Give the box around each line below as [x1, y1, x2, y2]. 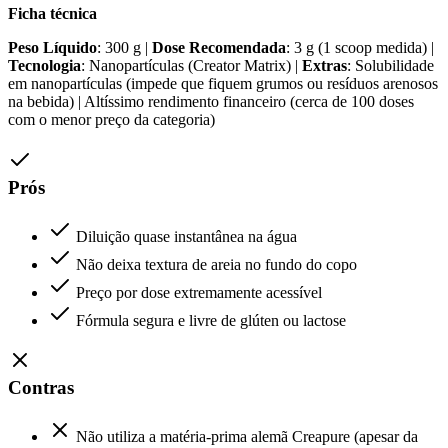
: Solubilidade [347, 57, 434, 75]
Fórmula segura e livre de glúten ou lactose [76, 311, 346, 329]
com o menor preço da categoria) [8, 111, 215, 129]
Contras [8, 377, 74, 399]
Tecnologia [8, 57, 81, 75]
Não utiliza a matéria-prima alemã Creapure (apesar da [76, 428, 418, 446]
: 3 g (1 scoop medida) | [286, 39, 434, 57]
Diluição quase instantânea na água [76, 227, 297, 245]
